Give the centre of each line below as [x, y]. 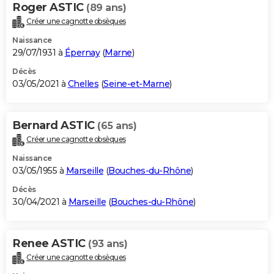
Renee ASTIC [50, 243]
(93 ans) [108, 243]
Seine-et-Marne [136, 84]
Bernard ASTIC [55, 126]
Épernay [82, 53]
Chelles [83, 84]
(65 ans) [117, 126]
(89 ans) [106, 8]
